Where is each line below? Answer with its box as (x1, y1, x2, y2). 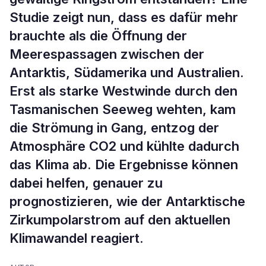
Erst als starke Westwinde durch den (9, 83, 237, 99)
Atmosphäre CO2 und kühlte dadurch (9, 138, 239, 154)
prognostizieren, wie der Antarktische (9, 194, 245, 209)
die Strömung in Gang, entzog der (9, 120, 219, 135)
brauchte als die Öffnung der (9, 28, 187, 43)
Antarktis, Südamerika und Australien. (9, 65, 244, 80)
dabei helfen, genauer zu (9, 175, 163, 191)
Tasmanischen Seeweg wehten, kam (9, 102, 236, 117)
